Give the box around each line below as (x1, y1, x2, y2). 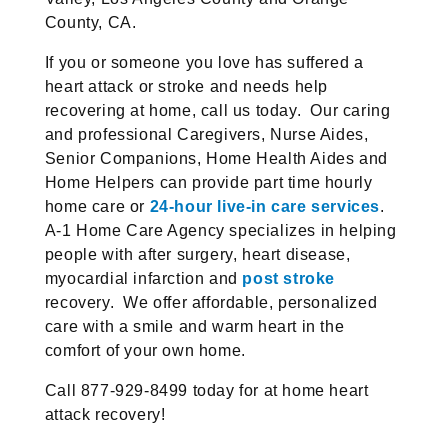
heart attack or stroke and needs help (44, 78, 328, 96)
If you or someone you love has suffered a (44, 54, 364, 72)
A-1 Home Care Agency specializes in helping (44, 222, 397, 240)
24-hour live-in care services (149, 198, 381, 216)
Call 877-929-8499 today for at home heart (44, 382, 369, 400)
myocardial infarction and (44, 270, 243, 288)
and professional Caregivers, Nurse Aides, (44, 126, 369, 144)
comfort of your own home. (44, 342, 246, 360)
